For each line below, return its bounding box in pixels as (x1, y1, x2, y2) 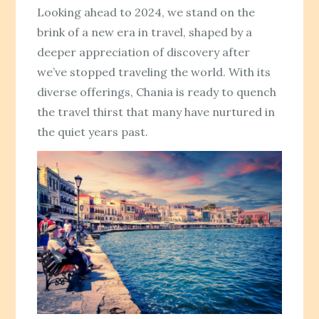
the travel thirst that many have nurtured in (37, 105, 276, 120)
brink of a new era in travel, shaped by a (37, 25, 253, 40)
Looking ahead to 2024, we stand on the (37, 5, 256, 20)
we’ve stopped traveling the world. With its (37, 65, 271, 80)
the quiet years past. (37, 125, 149, 140)
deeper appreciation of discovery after (37, 45, 251, 60)
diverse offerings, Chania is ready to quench (37, 85, 277, 100)
